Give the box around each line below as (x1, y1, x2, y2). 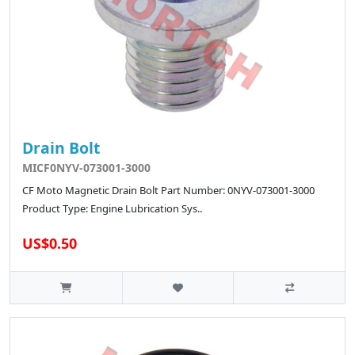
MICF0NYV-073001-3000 (22, 160, 151, 176)
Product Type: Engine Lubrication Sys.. (22, 201, 202, 216)
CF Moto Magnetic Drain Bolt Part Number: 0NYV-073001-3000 (22, 183, 315, 198)
